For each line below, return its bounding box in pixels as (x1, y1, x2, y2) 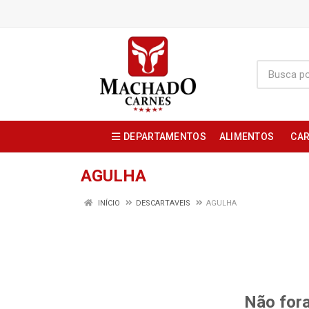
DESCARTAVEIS (136, 199, 190, 208)
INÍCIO (96, 199, 120, 208)
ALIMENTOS (219, 131, 275, 142)
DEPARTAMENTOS (123, 131, 206, 142)
